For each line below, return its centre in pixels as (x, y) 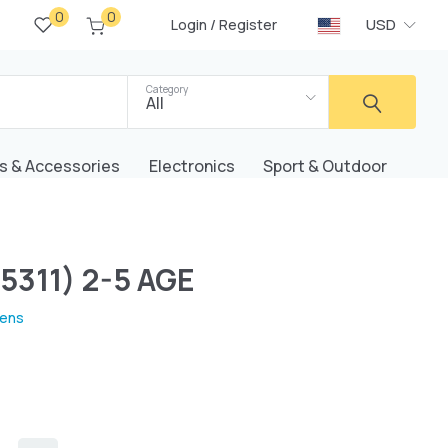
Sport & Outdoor (325, 166)
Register (248, 24)
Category (166, 89)
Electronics (191, 166)
